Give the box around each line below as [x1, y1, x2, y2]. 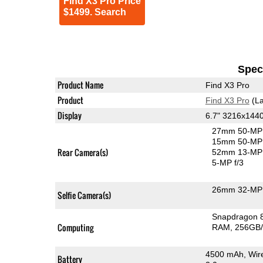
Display [57, 109, 82, 122]
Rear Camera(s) [57, 146, 108, 159]
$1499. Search [63, 6, 126, 17]
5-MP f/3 [212, 157, 244, 167]
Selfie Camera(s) [57, 188, 111, 201]
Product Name [57, 78, 103, 91]
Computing [57, 221, 93, 234]
